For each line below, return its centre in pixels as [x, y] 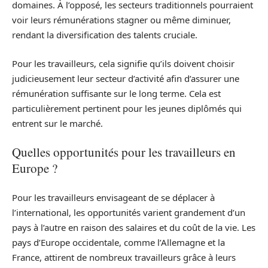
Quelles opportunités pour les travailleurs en [124, 152]
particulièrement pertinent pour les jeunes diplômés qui [127, 108]
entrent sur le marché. [57, 123]
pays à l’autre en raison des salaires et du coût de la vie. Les [134, 227]
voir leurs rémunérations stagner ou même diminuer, [121, 20]
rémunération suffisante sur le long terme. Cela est [116, 93]
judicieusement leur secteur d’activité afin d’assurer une [126, 78]
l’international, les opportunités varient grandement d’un [129, 212]
